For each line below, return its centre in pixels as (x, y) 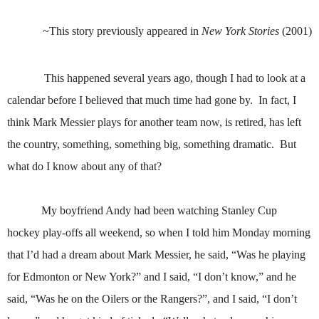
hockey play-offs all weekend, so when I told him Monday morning (159, 233)
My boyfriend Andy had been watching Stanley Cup (159, 211)
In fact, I (277, 100)
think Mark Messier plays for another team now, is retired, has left (154, 122)
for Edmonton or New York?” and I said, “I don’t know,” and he (152, 277)
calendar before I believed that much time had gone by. (130, 100)
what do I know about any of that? (84, 167)
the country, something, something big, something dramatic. (141, 145)
